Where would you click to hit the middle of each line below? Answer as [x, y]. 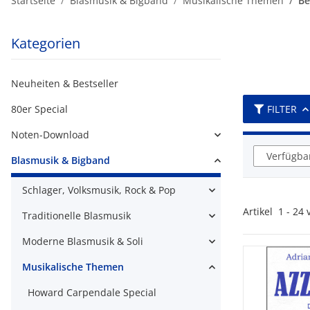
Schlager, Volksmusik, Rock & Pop [99, 190]
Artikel [261, 211]
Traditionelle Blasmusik [76, 216]
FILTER [282, 109]
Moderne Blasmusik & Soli [83, 241]
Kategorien [46, 43]
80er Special [39, 109]
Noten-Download [50, 135]
